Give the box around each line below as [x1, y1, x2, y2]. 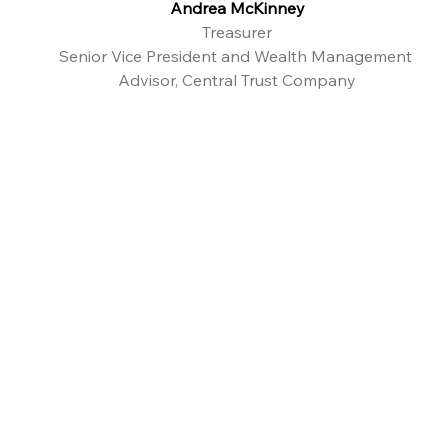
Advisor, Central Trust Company [118, 70, 357, 90]
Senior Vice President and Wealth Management [58, 46, 416, 66]
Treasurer [202, 22, 273, 42]
